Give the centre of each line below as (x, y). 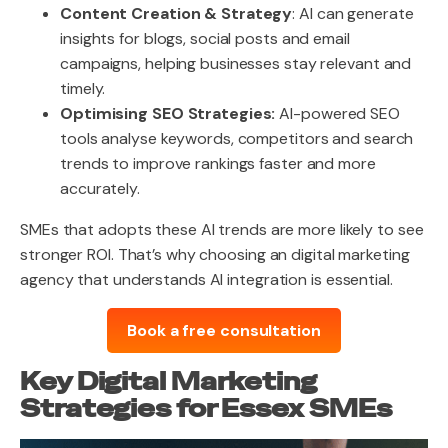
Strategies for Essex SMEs (206, 409)
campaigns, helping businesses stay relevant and (236, 63)
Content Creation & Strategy (176, 13)
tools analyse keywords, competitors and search (237, 138)
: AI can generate (353, 13)
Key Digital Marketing (168, 382)
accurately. (100, 188)
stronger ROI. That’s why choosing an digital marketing (215, 254)
